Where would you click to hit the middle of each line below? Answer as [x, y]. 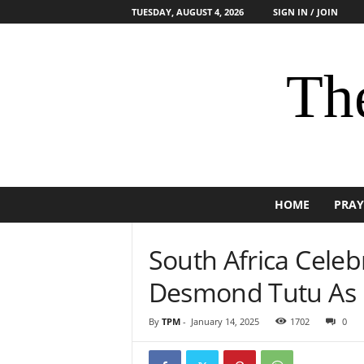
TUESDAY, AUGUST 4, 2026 [187, 12]
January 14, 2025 [225, 321]
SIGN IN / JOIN [305, 12]
